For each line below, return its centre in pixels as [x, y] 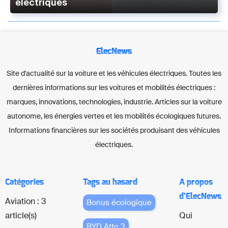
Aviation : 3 [25, 201]
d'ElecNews [200, 196]
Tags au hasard [110, 182]
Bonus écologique [119, 202]
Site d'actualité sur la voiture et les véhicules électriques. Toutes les [114, 73]
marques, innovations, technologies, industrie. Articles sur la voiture [114, 102]
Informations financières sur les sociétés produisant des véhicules [114, 130]
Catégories [24, 182]
